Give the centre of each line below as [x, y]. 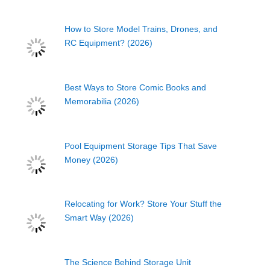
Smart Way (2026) [99, 218]
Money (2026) [92, 159]
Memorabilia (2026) [102, 101]
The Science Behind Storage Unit [128, 262]
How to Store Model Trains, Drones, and [141, 29]
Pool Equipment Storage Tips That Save [141, 146]
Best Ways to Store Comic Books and [136, 87]
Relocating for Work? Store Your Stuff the [143, 204]
